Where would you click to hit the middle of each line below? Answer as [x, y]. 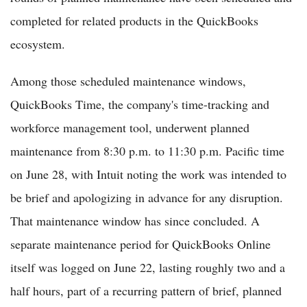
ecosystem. [38, 44]
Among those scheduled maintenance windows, [128, 81]
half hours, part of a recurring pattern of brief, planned [146, 290]
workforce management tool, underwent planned [130, 127]
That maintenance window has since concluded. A [135, 220]
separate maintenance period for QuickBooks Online [140, 244]
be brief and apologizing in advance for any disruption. [147, 197]
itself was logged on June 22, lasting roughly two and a [148, 267]
